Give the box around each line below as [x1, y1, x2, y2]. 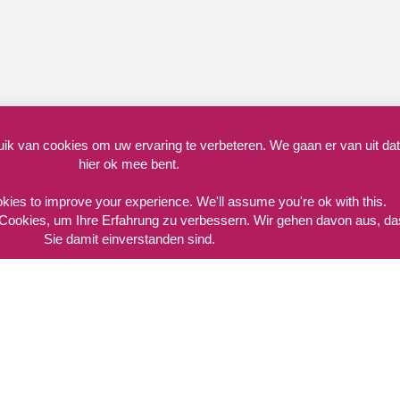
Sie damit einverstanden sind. [43, 231, 215, 246]
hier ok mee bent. [79, 156, 180, 171]
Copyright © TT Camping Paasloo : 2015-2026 [20, 164, 283, 179]
